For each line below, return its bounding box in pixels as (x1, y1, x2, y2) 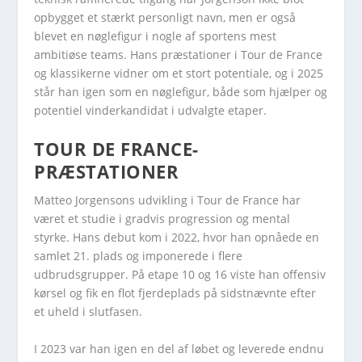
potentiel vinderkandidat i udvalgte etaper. (34, 103, 267, 118)
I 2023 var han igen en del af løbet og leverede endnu (34, 340, 325, 356)
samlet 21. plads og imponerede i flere (34, 248, 243, 264)
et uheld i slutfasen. (34, 304, 143, 320)
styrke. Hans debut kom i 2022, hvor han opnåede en (34, 229, 320, 246)
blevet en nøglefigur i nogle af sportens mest (34, 28, 277, 44)
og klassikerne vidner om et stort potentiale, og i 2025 (34, 65, 324, 81)
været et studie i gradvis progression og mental (34, 211, 291, 227)
